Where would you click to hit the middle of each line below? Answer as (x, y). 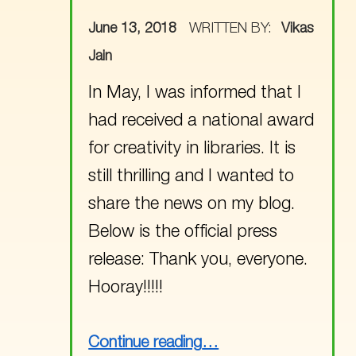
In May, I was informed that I (195, 93)
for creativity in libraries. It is (192, 149)
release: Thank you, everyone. (198, 260)
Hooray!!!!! (126, 288)
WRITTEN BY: (233, 29)
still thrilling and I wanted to (192, 177)
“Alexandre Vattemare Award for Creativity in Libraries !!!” (210, 336)
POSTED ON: (101, 16)
